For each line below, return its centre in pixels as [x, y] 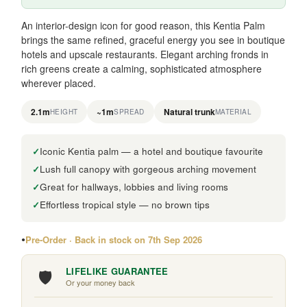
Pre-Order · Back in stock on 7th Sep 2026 [114, 240]
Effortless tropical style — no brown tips [125, 205]
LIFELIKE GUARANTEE [117, 271]
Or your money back [100, 283]
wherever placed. [59, 83]
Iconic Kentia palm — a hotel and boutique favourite [151, 151]
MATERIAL [233, 111]
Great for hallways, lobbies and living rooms [134, 187]
